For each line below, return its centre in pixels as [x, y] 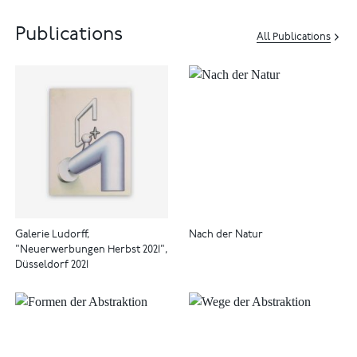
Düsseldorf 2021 [52, 265]
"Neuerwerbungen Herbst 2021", [92, 250]
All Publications [294, 37]
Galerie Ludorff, [53, 235]
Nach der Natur [226, 235]
